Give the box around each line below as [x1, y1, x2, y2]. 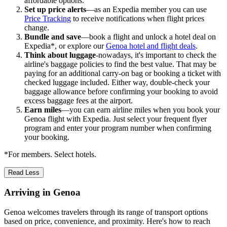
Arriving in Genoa [4, 187, 81, 198]
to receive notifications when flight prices [71, 14, 204, 23]
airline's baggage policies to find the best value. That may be [24, 59, 216, 68]
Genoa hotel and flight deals [106, 41, 196, 50]
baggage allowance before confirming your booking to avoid [24, 87, 218, 96]
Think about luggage [24, 50, 96, 59]
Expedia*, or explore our [24, 41, 106, 50]
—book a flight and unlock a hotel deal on [81, 32, 216, 41]
